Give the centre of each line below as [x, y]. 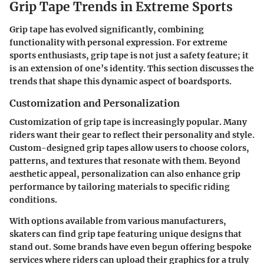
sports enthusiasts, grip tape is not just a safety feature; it [129, 55]
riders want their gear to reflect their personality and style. [132, 135]
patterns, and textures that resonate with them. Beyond [125, 161]
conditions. [33, 199]
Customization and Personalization [95, 103]
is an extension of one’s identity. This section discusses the [132, 68]
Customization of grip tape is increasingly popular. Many [128, 122]
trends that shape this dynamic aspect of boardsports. [121, 81]
